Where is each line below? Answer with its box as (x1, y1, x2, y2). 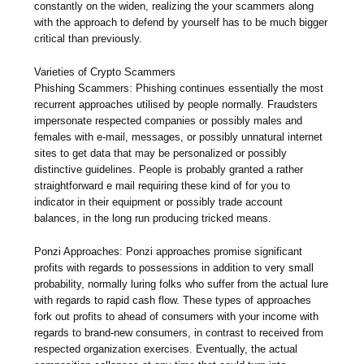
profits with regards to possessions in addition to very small (34, 261, 314, 274)
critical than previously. (34, 32, 143, 45)
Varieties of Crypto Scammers (34, 65, 176, 78)
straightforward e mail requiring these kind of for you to (34, 179, 291, 192)
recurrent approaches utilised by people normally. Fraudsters (34, 97, 318, 110)
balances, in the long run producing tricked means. (34, 211, 272, 224)
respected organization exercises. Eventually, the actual (34, 342, 298, 355)
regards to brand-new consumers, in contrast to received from (34, 326, 324, 339)
